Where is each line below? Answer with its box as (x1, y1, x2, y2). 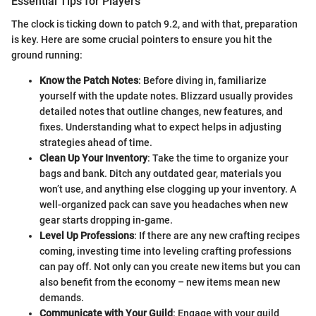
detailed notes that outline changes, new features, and (39, 105, 283, 117)
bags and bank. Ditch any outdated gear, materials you (39, 167, 281, 179)
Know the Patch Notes (39, 74, 138, 86)
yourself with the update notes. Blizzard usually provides (39, 90, 293, 102)
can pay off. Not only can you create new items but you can (39, 260, 300, 272)
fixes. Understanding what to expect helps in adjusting (39, 121, 281, 133)
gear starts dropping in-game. (39, 214, 173, 226)
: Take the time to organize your (147, 152, 288, 164)
